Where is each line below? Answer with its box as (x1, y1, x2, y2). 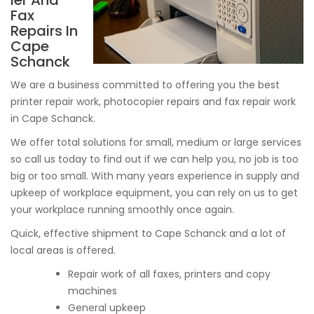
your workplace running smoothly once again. (11, 203, 234, 217)
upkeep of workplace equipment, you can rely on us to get (11, 186, 298, 200)
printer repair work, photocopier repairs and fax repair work (11, 95, 296, 109)
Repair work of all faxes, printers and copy (68, 267, 271, 281)
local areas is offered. (11, 243, 116, 257)
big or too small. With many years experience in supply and (11, 169, 299, 183)
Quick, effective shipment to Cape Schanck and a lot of (11, 226, 286, 240)
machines (68, 284, 117, 298)
